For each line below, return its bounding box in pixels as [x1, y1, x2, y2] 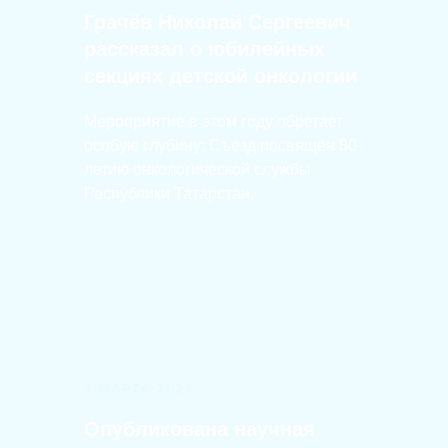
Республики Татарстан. [84, 185, 254, 202]
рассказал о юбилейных [84, 38, 325, 60]
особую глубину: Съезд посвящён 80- [84, 137, 362, 154]
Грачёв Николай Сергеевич [84, 11, 351, 33]
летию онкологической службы [84, 161, 311, 178]
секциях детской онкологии [84, 65, 357, 87]
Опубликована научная [84, 418, 315, 440]
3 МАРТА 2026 [84, 382, 195, 396]
